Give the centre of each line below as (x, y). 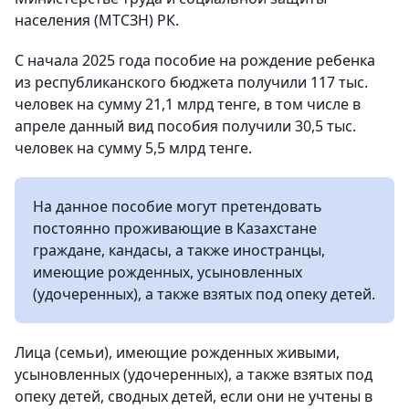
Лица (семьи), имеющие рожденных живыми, (177, 352)
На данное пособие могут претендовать (178, 206)
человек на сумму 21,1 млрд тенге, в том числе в (188, 104)
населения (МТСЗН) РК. (97, 20)
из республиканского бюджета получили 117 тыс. (191, 82)
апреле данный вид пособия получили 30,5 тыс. (185, 126)
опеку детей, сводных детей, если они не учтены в (194, 396)
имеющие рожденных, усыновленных (168, 272)
